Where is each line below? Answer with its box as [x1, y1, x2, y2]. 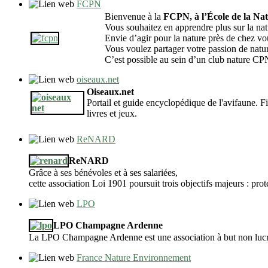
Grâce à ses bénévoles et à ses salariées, [29, 167, 178, 178]
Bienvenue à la [105, 11, 163, 22]
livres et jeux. [87, 108, 137, 119]
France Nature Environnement [77, 252, 191, 263]
